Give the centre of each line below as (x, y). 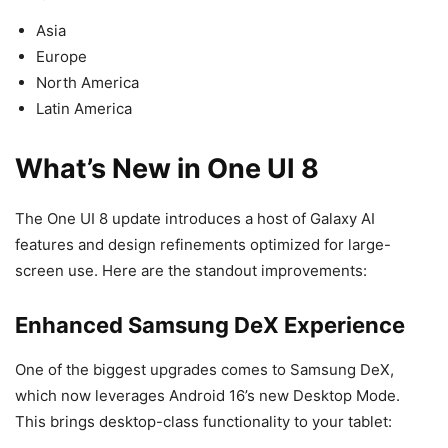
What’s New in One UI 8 (167, 168)
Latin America (84, 108)
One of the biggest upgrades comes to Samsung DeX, (204, 369)
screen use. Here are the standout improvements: (191, 270)
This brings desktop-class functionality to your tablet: (203, 421)
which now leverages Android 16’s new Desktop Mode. (207, 395)
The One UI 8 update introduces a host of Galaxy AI (195, 218)
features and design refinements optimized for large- (203, 244)
